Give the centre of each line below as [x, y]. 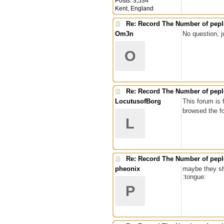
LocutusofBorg [138, 101]
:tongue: [194, 177]
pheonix [127, 169]
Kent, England [134, 8]
